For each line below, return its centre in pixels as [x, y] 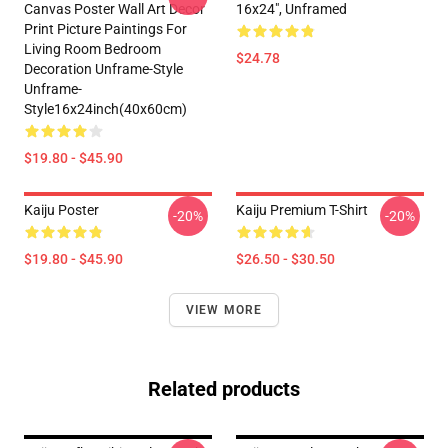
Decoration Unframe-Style [103, 69]
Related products [224, 389]
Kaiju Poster [61, 210]
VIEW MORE [224, 310]
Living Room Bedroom [92, 49]
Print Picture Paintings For [105, 29]
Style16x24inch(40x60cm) [105, 109]
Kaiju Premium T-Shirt [302, 210]
